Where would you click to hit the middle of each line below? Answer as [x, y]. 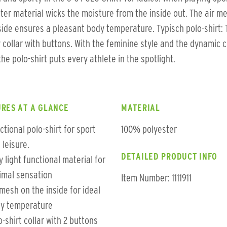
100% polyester [149, 129]
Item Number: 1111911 [156, 178]
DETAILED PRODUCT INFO [169, 157]
